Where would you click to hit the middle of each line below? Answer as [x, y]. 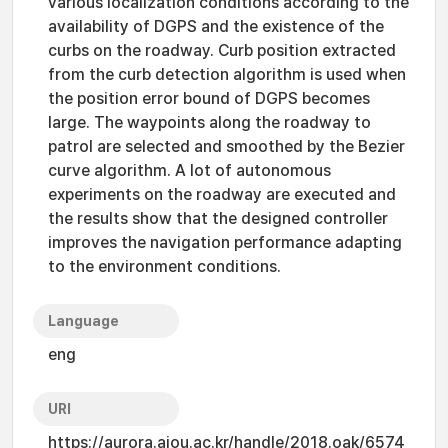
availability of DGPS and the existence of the [216, 26]
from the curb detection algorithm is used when [227, 74]
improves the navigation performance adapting [225, 242]
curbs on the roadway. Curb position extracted [222, 50]
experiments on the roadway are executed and [222, 194]
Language [83, 321]
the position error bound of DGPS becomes [209, 98]
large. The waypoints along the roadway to [209, 122]
